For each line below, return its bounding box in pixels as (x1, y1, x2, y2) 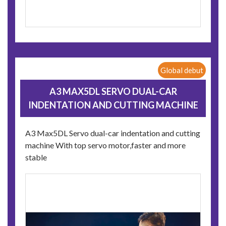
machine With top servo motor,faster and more (25, 140, 186, 150)
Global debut (160, 66, 203, 75)
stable (25, 152, 47, 162)
